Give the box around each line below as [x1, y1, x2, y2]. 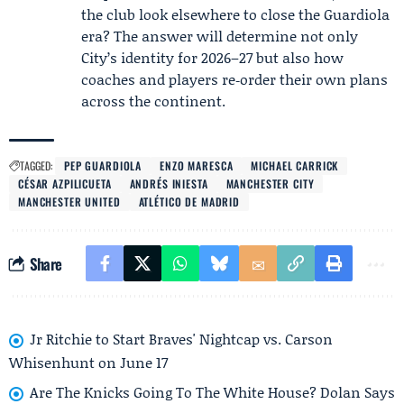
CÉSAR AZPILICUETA [18, 176, 112, 191]
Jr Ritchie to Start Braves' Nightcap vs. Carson [30, 328, 333, 349]
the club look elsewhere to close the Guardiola [81, 4, 390, 24]
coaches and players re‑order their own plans [81, 69, 388, 89]
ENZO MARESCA [160, 158, 234, 173]
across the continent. [81, 90, 225, 111]
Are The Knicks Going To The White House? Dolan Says [30, 381, 395, 402]
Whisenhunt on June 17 [9, 351, 168, 372]
